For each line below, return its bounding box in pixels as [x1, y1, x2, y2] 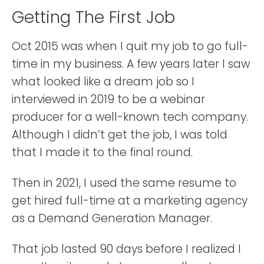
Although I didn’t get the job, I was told [12, 127, 227, 143]
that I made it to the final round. [12, 144, 193, 161]
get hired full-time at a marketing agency [12, 193, 247, 209]
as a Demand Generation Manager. [12, 210, 212, 227]
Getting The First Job [12, 6, 175, 29]
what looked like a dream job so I [12, 74, 194, 90]
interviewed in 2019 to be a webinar [12, 91, 205, 108]
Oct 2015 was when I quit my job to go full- [12, 38, 248, 55]
